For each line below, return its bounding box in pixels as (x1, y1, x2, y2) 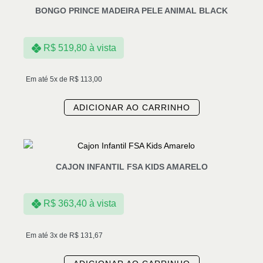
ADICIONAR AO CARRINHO (73, 102, 190, 112)
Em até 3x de (26, 231, 69, 240)
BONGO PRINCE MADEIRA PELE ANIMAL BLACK (35, 6, 228, 16)
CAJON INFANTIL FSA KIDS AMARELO (55, 161, 208, 171)
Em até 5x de (26, 75, 69, 83)
